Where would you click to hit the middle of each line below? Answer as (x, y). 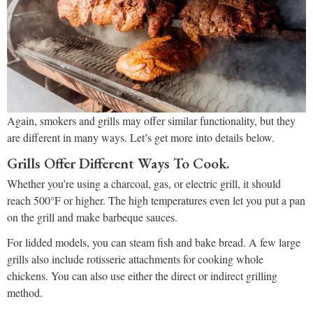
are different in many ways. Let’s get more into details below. (141, 138)
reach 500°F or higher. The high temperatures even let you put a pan (156, 201)
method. (25, 293)
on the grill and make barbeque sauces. (92, 217)
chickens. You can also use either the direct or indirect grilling (142, 276)
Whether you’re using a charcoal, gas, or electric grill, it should (144, 184)
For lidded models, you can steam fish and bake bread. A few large (154, 242)
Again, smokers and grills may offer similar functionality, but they (151, 121)
